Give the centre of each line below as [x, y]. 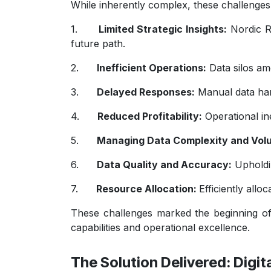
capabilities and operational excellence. [160, 227]
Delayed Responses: [146, 92]
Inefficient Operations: [152, 67]
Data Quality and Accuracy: [164, 164]
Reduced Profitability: [150, 116]
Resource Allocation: [148, 188]
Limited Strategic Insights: [163, 29]
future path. [98, 43]
